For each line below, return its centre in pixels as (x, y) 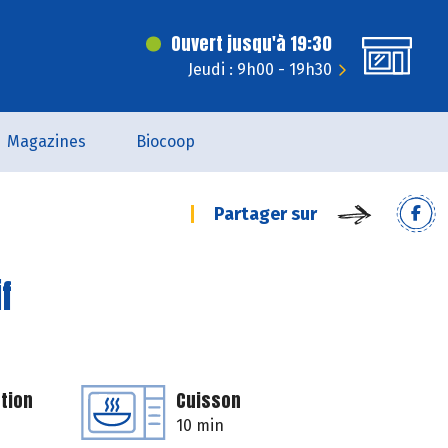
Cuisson (208, 400)
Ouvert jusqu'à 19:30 (251, 43)
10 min (200, 425)
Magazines (46, 141)
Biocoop (165, 141)
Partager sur (265, 214)
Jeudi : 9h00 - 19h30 (260, 69)
